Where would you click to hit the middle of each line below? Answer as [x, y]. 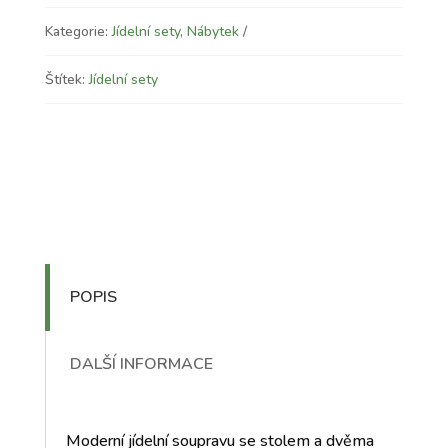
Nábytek [212, 32]
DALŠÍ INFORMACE [141, 364]
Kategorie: [78, 32]
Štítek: [66, 80]
